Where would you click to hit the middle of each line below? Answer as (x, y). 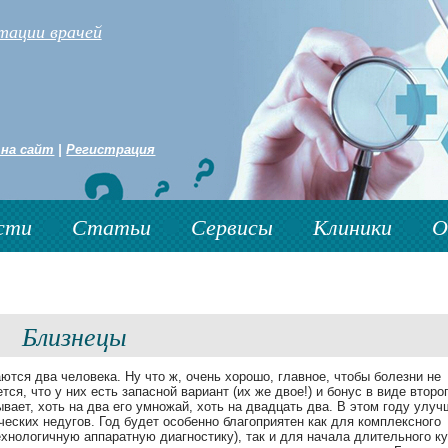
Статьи (111, 226)
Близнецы (74, 336)
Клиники (352, 226)
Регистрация (111, 149)
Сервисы (232, 226)
